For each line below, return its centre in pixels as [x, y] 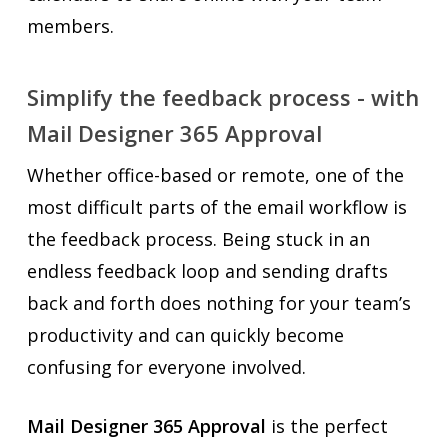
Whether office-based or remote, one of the [215, 175]
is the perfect [326, 426]
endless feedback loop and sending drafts [207, 271]
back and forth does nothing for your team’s [218, 303]
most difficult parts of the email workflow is [216, 207]
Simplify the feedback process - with [222, 97]
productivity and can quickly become [185, 335]
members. [70, 26]
